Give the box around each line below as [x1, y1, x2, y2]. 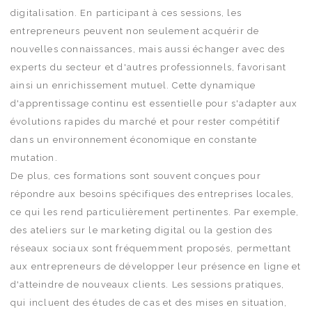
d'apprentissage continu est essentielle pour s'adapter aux [10, 97, 298, 109]
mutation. [10, 152, 58, 163]
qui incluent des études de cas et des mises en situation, [10, 297, 288, 308]
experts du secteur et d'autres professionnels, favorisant [10, 61, 287, 72]
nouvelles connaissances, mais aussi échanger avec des [10, 43, 286, 54]
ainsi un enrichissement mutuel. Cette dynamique [10, 79, 256, 91]
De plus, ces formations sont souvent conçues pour [10, 170, 261, 181]
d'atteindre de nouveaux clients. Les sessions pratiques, [10, 279, 285, 290]
